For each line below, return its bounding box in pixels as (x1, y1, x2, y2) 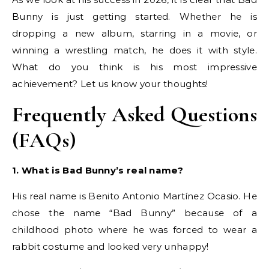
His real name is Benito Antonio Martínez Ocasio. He (12, 190, 257, 202)
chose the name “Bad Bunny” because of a (12, 207, 257, 219)
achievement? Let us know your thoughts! (12, 77, 208, 89)
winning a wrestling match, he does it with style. (12, 44, 257, 56)
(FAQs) (12, 127, 76, 153)
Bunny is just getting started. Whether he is (12, 10, 257, 22)
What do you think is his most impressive (12, 61, 257, 73)
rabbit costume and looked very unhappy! (12, 240, 209, 252)
